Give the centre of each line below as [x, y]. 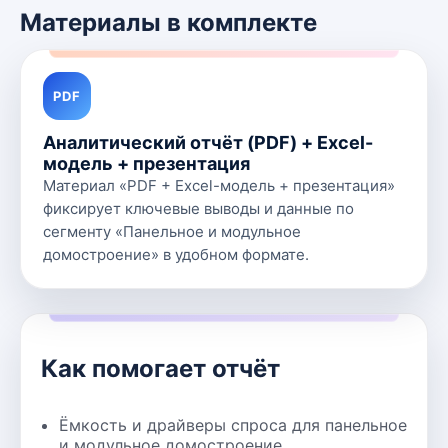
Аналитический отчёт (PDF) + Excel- [208, 142]
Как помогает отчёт [160, 368]
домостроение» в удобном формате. [176, 254]
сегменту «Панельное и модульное [172, 231]
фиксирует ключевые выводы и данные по [198, 208]
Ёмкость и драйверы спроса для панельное [233, 424]
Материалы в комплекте [168, 22]
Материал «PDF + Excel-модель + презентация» [219, 185]
